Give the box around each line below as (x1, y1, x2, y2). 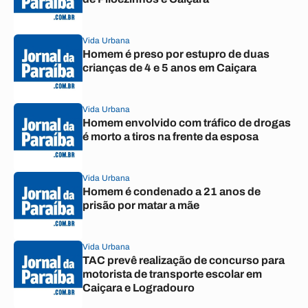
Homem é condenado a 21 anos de (82, 186, 261, 197)
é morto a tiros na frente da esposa (82, 131, 258, 142)
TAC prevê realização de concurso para (82, 254, 285, 266)
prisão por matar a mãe (82, 199, 199, 211)
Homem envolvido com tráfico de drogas (82, 117, 291, 129)
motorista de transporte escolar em (82, 268, 262, 280)
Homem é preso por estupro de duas (82, 48, 269, 60)
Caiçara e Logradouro (82, 282, 195, 294)
